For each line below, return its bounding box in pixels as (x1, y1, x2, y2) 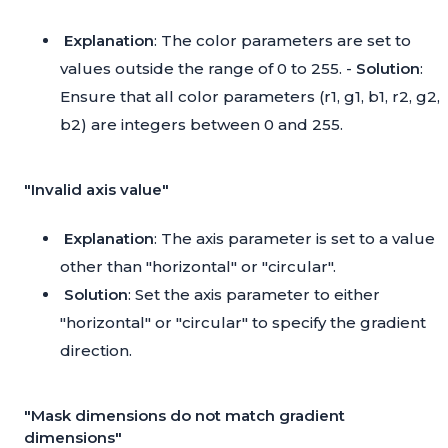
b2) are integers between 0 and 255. (60, 115, 343, 135)
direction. (60, 341, 132, 361)
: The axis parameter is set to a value (154, 229, 435, 249)
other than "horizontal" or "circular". (60, 257, 336, 277)
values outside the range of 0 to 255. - (60, 59, 356, 79)
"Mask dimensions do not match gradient (24, 406, 345, 426)
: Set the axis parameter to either (128, 285, 380, 305)
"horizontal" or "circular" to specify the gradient (60, 313, 426, 333)
